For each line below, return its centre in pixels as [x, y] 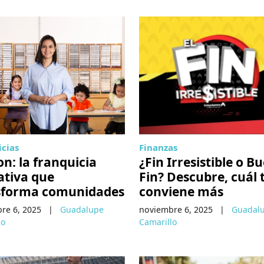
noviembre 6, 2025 [176, 210]
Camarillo [158, 222]
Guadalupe [82, 210]
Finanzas [158, 148]
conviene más [181, 192]
